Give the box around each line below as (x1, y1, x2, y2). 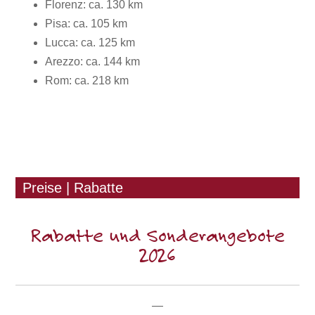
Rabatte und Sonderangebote (30, 226, 285, 247)
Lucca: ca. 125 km (45, 36, 136, 49)
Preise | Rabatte (22, 179, 124, 195)
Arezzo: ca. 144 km (45, 55, 141, 67)
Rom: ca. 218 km (45, 74, 129, 86)
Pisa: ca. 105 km (45, 17, 128, 30)
